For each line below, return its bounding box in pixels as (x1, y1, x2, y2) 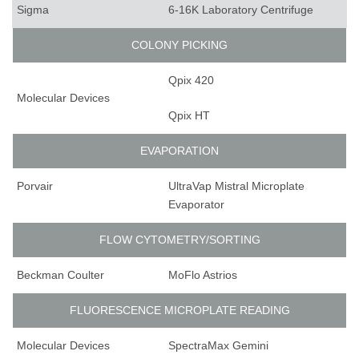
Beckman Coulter (17, 268, 104, 282)
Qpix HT (168, 109, 210, 123)
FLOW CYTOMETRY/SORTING (99, 233, 260, 247)
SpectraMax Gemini (168, 339, 268, 353)
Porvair (17, 179, 53, 193)
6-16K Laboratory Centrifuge (168, 3, 313, 17)
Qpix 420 (168, 74, 214, 87)
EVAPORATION (140, 144, 219, 158)
